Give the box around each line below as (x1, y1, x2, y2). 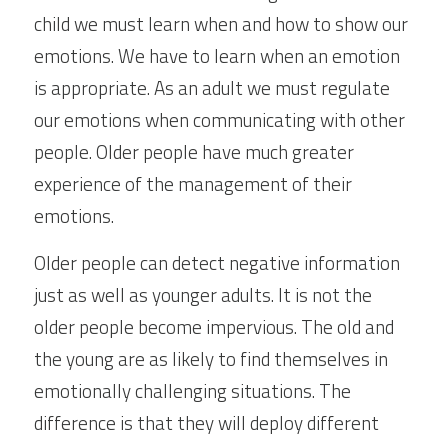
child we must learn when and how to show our (34, 9, 408, 38)
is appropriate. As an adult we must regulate (34, 73, 390, 102)
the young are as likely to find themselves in (34, 344, 388, 373)
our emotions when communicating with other (34, 105, 405, 134)
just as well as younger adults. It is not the (34, 280, 372, 309)
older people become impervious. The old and (34, 312, 394, 341)
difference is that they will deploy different (34, 408, 379, 437)
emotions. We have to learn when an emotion (34, 41, 400, 70)
